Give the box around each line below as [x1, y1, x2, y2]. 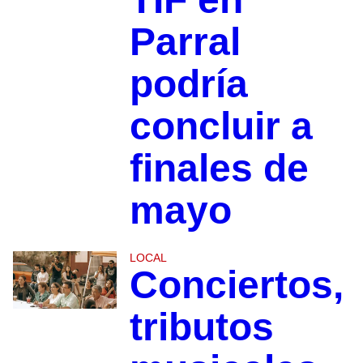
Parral [129, 19, 241, 63]
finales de [129, 146, 309, 190]
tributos [129, 305, 274, 348]
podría [129, 62, 248, 105]
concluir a [129, 104, 313, 147]
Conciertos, [129, 263, 344, 306]
